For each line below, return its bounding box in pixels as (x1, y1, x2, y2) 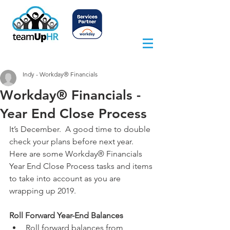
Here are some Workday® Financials (9, 149, 144, 159)
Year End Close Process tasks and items (9, 161, 155, 171)
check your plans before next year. (9, 137, 138, 146)
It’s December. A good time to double (9, 124, 152, 134)
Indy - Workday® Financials (23, 70, 98, 78)
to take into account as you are (9, 174, 123, 183)
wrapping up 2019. (9, 186, 76, 196)
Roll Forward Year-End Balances (9, 210, 123, 220)
